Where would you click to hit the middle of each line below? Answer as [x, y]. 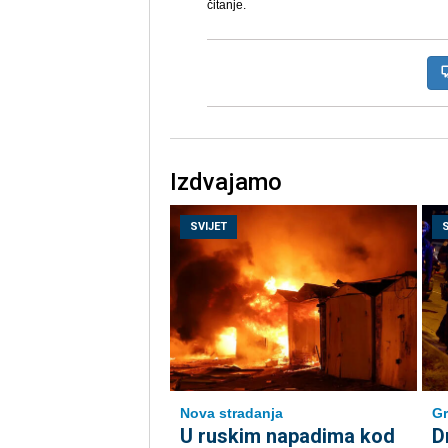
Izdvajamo [225, 182]
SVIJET [208, 227]
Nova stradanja [231, 413]
